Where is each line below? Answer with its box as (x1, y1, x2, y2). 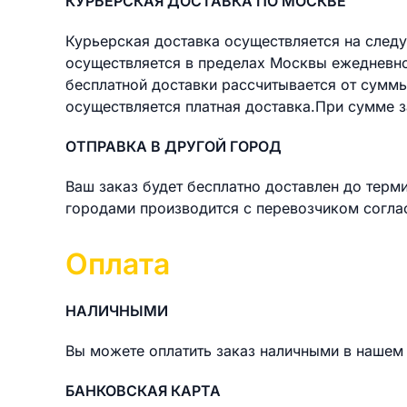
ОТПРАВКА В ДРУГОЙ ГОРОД (65, 137, 282, 155)
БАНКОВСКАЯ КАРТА (65, 382, 221, 400)
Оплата (65, 246, 170, 282)
